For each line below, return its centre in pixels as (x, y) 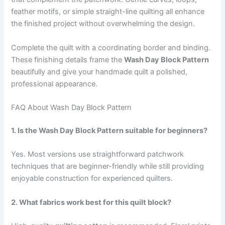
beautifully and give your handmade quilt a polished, (99, 72)
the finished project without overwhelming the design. (103, 24)
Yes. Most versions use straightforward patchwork (98, 154)
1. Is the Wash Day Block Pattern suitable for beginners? (109, 131)
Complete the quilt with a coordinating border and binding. (111, 47)
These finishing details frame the (68, 60)
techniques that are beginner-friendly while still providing (108, 166)
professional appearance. (54, 84)
